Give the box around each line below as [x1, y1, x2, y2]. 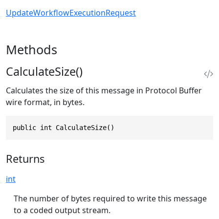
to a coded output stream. [14, 204, 110, 216]
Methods [6, 41, 57, 58]
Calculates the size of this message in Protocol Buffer [6, 85, 202, 96]
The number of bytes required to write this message [14, 193, 207, 204]
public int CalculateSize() [13, 124, 114, 132]
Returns [6, 151, 44, 166]
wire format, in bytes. [6, 97, 85, 108]
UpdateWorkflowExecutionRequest [6, 7, 136, 19]
